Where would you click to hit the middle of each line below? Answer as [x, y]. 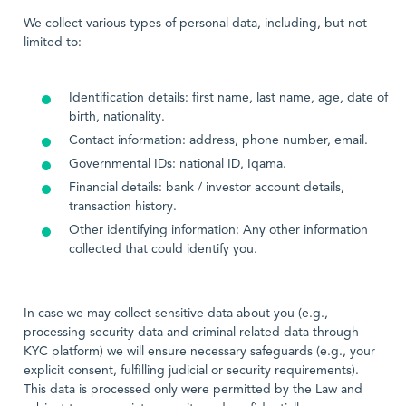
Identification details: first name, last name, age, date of [228, 98]
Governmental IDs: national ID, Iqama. [178, 164]
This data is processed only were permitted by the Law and [193, 390]
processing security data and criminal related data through [191, 333]
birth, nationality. [117, 117]
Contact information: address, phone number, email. [218, 140]
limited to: [53, 43]
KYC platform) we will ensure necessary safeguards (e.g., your [199, 352]
